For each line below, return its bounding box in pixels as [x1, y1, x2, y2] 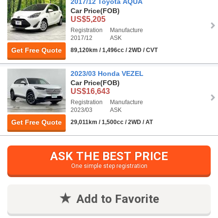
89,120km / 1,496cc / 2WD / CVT [71, 47, 158, 54]
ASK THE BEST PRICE [50, 149, 168, 163]
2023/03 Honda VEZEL [71, 70, 144, 78]
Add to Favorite [76, 192, 159, 206]
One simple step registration [71, 163, 147, 170]
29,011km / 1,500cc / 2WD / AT [71, 119, 153, 126]
